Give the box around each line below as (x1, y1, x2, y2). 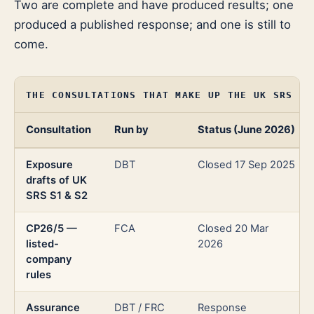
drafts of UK (26, 174, 87, 187)
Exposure (26, 158, 73, 172)
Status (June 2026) (198, 123, 295, 137)
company (26, 253, 71, 266)
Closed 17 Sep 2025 (198, 158, 295, 172)
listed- (26, 238, 59, 251)
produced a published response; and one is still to (14, 18, 291, 32)
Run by (114, 123, 149, 137)
